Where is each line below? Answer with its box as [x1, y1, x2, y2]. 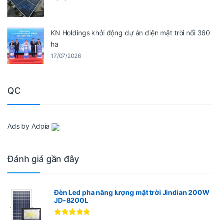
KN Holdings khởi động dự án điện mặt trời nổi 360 [51, 28, 211, 37]
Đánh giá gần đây [7, 153, 79, 164]
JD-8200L [54, 196, 88, 205]
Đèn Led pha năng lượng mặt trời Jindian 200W [54, 188, 210, 197]
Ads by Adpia [7, 122, 50, 131]
